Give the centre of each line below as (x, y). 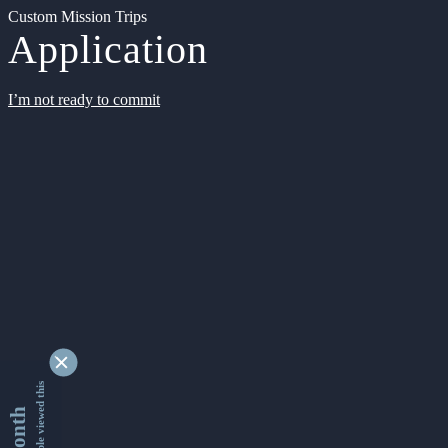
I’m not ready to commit (84, 99)
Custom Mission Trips (77, 16)
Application (108, 49)
